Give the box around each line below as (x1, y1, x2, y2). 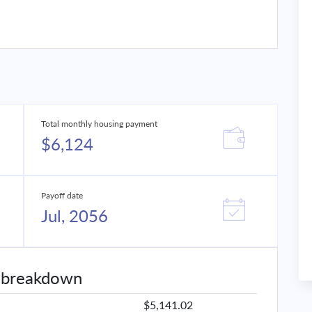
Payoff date (41, 190, 83, 201)
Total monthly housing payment (41, 118, 157, 129)
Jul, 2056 (41, 205, 108, 226)
